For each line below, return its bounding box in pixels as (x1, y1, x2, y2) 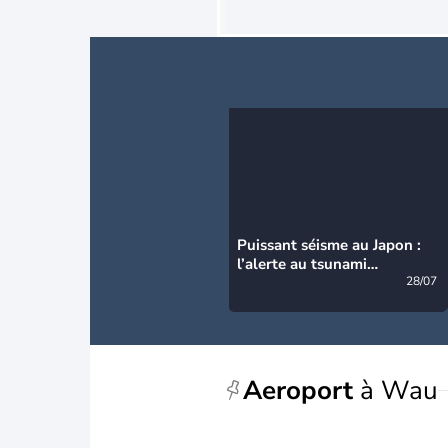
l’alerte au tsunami (237, 254, 367, 274)
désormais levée (237, 273, 349, 293)
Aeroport (243, 372, 353, 408)
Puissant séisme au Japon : (237, 235, 421, 255)
